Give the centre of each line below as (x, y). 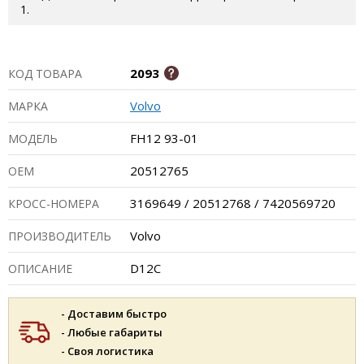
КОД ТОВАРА (45, 74)
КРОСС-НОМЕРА (54, 204)
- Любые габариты (112, 332)
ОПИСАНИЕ (40, 269)
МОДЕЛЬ (33, 139)
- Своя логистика (107, 351)
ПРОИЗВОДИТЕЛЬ (60, 236)
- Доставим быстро (114, 314)
